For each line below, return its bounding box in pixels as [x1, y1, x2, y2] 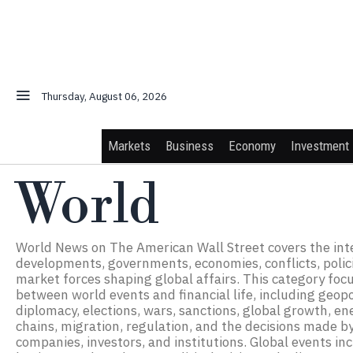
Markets [108, 137, 151, 154]
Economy [229, 137, 277, 154]
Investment [291, 137, 350, 154]
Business [165, 137, 214, 154]
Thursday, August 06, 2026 [42, 89, 168, 104]
